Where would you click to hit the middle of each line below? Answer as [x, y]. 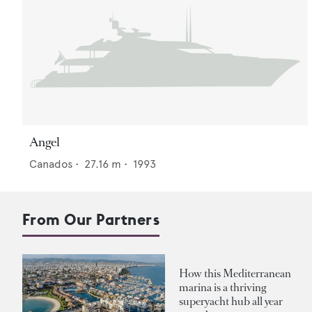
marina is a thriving [223, 287]
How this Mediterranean [235, 273]
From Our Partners [91, 220]
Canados [51, 164]
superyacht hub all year [231, 301]
